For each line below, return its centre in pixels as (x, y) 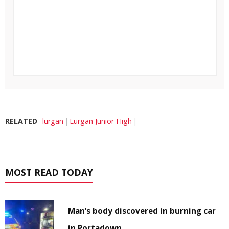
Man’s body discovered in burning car (142, 210)
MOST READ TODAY (49, 172)
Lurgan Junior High (101, 121)
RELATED (21, 121)
